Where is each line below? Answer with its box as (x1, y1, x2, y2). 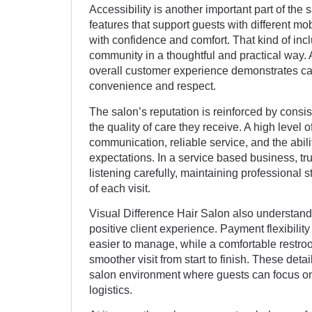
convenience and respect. (89, 79, 216, 93)
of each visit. (89, 181, 150, 194)
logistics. (89, 283, 132, 296)
